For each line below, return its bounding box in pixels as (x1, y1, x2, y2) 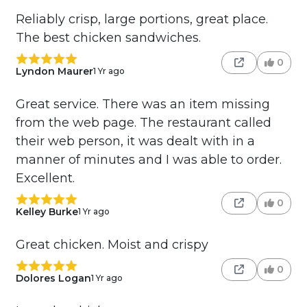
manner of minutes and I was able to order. (15, 151, 282, 167)
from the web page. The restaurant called (15, 114, 271, 130)
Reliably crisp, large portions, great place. (15, 11, 268, 27)
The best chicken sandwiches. (15, 29, 201, 45)
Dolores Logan (15, 271, 91, 284)
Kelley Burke (15, 205, 78, 218)
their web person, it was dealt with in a (15, 133, 255, 149)
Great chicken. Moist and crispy (15, 236, 208, 252)
